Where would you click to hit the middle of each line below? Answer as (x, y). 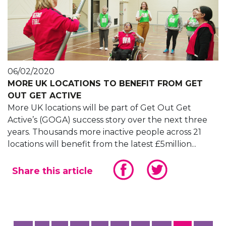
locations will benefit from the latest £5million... (102, 144)
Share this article (52, 171)
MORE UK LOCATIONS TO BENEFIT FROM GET (105, 84)
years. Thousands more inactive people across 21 (104, 132)
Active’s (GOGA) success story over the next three (107, 120)
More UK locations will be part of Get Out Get (99, 108)
